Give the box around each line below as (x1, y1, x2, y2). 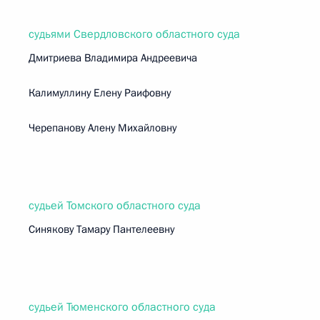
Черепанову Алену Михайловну (29, 121, 176, 135)
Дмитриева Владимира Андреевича (29, 51, 197, 65)
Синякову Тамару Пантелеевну (29, 222, 174, 236)
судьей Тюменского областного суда (29, 299, 216, 315)
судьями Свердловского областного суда (29, 26, 240, 42)
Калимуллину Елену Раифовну (29, 86, 171, 100)
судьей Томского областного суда (29, 198, 201, 214)
